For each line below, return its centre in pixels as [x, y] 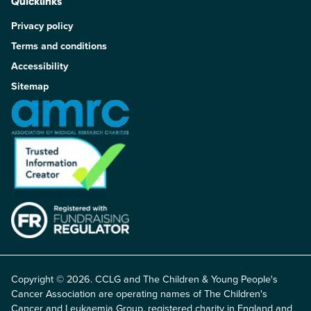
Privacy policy [42, 25]
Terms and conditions [59, 45]
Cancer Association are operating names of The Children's [139, 293]
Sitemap [30, 86]
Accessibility [40, 66]
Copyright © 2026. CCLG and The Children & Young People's [144, 279]
